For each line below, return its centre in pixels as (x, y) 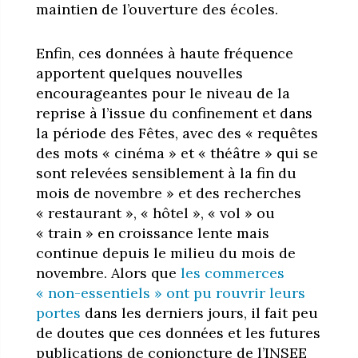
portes (58, 313)
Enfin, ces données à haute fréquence (164, 54)
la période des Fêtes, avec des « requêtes (177, 133)
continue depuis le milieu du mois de (165, 253)
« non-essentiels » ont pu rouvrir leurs (170, 293)
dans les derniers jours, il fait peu (199, 313)
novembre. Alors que (108, 273)
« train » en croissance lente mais (152, 233)
